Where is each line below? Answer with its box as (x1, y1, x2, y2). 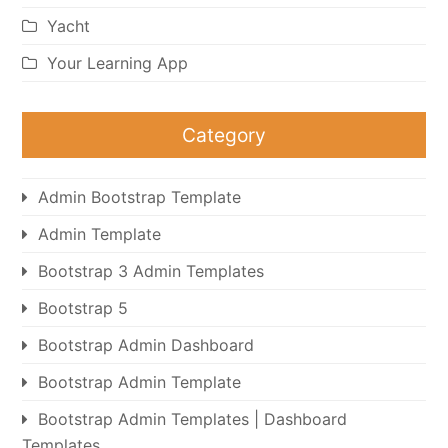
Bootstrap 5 (38, 297, 129, 318)
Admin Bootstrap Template (38, 186, 242, 207)
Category (182, 122, 266, 147)
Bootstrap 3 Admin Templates (38, 260, 265, 281)
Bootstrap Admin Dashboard (38, 334, 255, 355)
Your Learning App (47, 52, 189, 73)
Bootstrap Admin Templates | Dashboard (38, 408, 348, 429)
